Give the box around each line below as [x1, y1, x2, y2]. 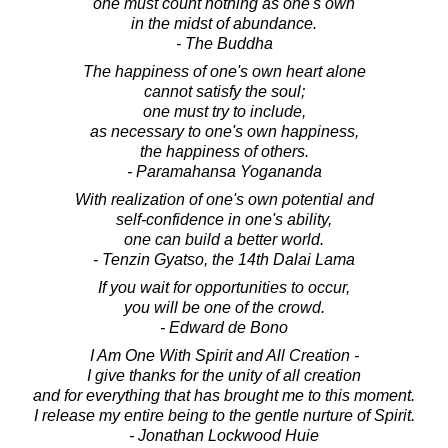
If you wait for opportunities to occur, [98, 278, 350, 296]
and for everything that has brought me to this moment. [33, 386, 415, 404]
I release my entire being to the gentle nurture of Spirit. [33, 406, 415, 424]
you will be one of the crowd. [123, 298, 325, 316]
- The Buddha [175, 34, 273, 52]
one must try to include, [142, 102, 306, 120]
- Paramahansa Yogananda [126, 162, 322, 180]
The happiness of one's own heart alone [82, 62, 366, 80]
